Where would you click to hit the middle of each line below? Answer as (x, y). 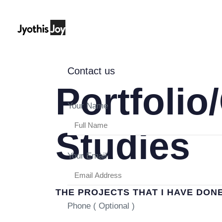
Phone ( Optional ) (101, 206)
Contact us (91, 71)
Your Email (87, 156)
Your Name (88, 106)
